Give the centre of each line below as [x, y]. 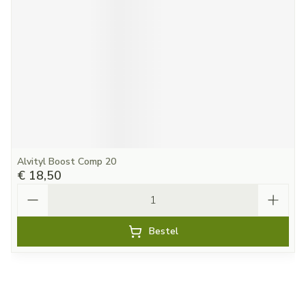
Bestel [163, 231]
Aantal [34, 190]
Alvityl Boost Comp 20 [67, 162]
